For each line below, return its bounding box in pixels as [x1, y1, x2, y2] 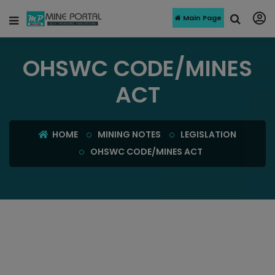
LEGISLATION [180, 128, 236, 141]
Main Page [181, 13, 222, 23]
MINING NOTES [98, 128, 161, 141]
